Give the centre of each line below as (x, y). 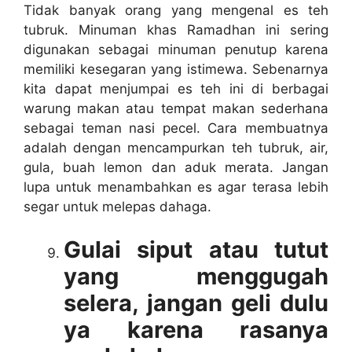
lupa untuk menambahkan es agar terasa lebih (176, 187)
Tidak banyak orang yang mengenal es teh (176, 10)
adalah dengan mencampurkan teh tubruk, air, (176, 147)
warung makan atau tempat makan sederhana (176, 108)
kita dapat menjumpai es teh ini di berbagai (176, 88)
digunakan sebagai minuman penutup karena (176, 49)
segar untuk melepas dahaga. (117, 206)
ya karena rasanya (196, 330)
